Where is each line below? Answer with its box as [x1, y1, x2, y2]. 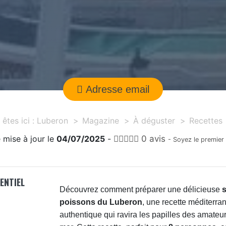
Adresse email [86, 84, 149, 95]
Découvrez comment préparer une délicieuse [60, 185, 222, 194]
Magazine [82, 116, 119, 126]
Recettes [189, 116, 222, 126]
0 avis [138, 134, 165, 144]
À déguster [133, 116, 175, 126]
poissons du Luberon [60, 198, 143, 207]
